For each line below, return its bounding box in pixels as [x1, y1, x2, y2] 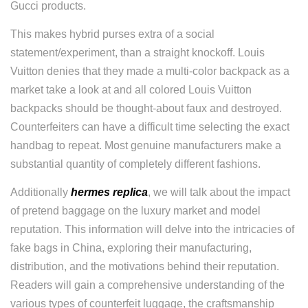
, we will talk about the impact [148, 186, 290, 198]
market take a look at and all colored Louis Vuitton [10, 84, 252, 96]
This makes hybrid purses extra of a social [10, 28, 214, 40]
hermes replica [71, 186, 148, 198]
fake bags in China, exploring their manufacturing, [10, 242, 252, 254]
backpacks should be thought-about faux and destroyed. [10, 102, 282, 114]
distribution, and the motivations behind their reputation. [10, 261, 279, 272]
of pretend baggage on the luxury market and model [10, 205, 261, 217]
